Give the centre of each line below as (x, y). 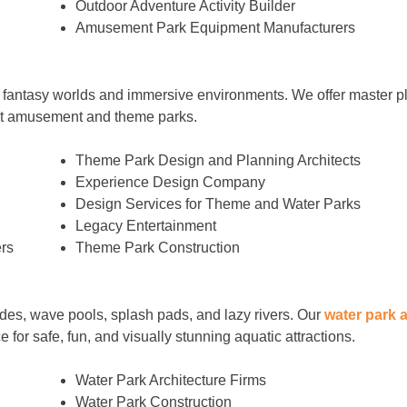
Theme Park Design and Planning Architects (218, 160)
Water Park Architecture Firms (171, 381)
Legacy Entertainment (146, 225)
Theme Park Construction (158, 247)
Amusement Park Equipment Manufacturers (216, 27)
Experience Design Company (171, 182)
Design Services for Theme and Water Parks (218, 203)
